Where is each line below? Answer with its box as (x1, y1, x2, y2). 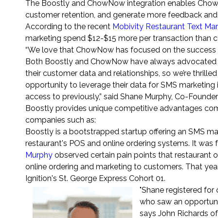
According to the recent (25, 21, 112, 31)
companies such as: (25, 115, 96, 125)
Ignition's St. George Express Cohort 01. (25, 173, 165, 183)
